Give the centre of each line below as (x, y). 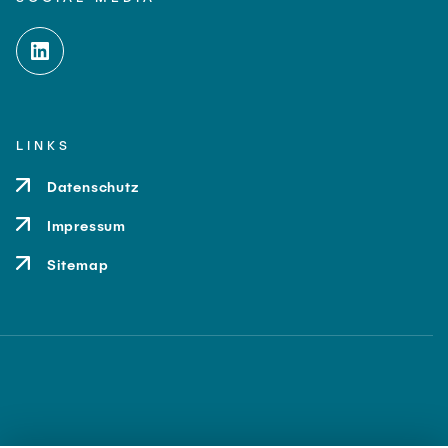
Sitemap (77, 264)
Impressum (86, 225)
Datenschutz (93, 186)
